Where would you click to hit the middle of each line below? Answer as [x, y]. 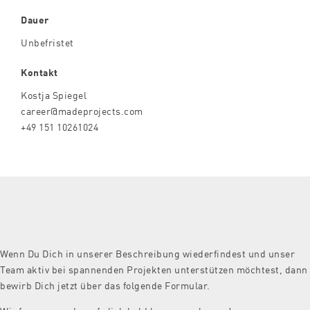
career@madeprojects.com [82, 110]
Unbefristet [47, 42]
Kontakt [39, 72]
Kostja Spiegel [54, 94]
